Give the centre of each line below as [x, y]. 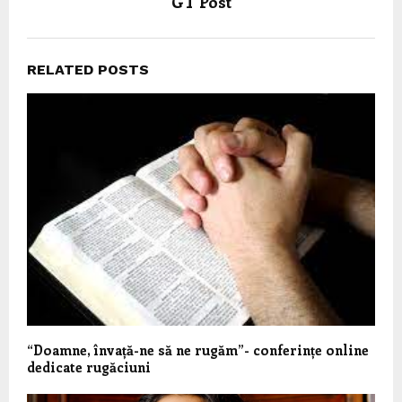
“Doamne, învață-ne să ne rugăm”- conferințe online [198, 350]
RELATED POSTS [88, 70]
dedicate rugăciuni [89, 367]
